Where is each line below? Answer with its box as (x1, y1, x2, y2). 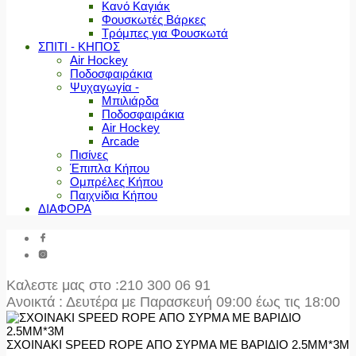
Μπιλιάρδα (102, 94, 159, 108)
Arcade (102, 134, 139, 149)
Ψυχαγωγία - (70, 80, 139, 95)
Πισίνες (70, 148, 108, 162)
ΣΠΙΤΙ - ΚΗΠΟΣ (38, 40, 120, 54)
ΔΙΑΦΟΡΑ (38, 202, 91, 216)
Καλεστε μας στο (6, 277, 115, 294)
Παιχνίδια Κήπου (70, 188, 157, 203)
